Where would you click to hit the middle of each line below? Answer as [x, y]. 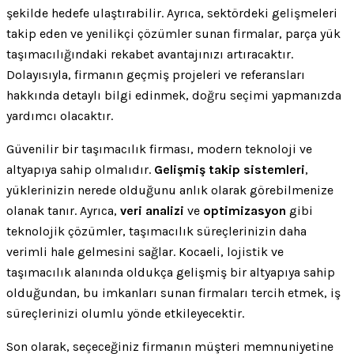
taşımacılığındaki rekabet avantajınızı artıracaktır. [150, 54]
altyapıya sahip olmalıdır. [80, 169]
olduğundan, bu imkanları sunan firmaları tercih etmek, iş [173, 292]
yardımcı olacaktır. [60, 115]
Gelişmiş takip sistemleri [230, 169]
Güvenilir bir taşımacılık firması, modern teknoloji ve [159, 149]
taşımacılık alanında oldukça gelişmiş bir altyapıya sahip [171, 272]
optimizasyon [245, 210]
